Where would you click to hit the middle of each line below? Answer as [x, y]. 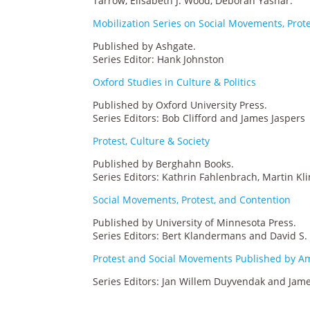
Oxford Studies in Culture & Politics [175, 82]
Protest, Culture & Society [152, 140]
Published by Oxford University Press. [180, 104]
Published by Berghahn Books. [164, 163]
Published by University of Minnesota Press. [195, 222]
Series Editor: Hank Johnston [159, 59]
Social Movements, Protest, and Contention [192, 199]
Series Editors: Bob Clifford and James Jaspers [199, 118]
